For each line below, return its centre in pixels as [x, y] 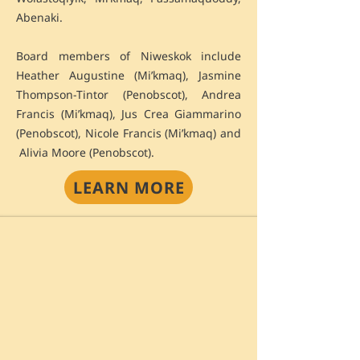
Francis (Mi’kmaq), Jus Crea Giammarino [129, 114]
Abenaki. [41, 17]
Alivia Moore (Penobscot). [87, 152]
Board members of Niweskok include [129, 56]
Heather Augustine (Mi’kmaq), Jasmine [129, 75]
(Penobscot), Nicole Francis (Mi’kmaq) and [129, 133]
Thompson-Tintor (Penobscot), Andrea [129, 94]
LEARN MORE [129, 187]
